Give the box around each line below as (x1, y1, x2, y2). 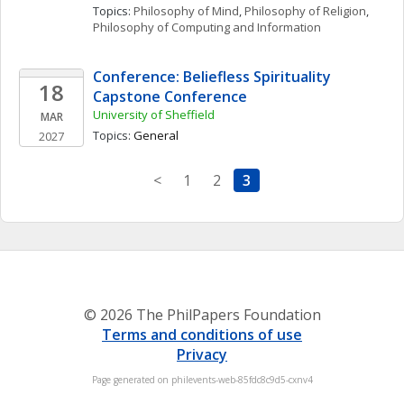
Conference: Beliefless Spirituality (93, 67, 331, 87)
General (133, 127, 179, 143)
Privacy (177, 344, 227, 364)
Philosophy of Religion (244, 3, 366, 19)
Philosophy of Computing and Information (93, 19, 321, 35)
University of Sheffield (93, 106, 215, 123)
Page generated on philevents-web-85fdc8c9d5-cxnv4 (91, 373, 313, 386)
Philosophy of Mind (133, 3, 239, 19)
